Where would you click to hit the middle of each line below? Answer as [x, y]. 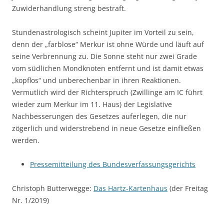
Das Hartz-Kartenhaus [130, 188]
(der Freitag [188, 188]
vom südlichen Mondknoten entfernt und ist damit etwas [108, 68]
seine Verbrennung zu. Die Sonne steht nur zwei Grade [104, 56]
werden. [26, 140]
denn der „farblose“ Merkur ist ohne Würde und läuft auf [108, 44]
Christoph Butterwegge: [53, 188]
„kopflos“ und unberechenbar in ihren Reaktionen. [96, 80]
